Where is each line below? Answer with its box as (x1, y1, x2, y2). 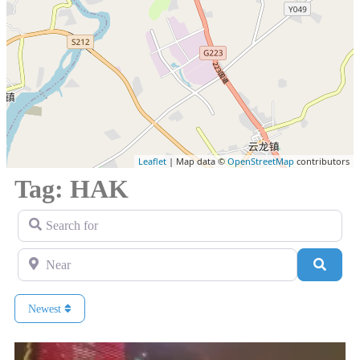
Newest (28, 302, 64, 315)
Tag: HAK (14, 174, 129, 203)
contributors (294, 155, 350, 167)
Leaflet (138, 155, 166, 167)
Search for (17, 209, 69, 223)
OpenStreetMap (227, 155, 294, 167)
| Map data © (166, 155, 227, 167)
